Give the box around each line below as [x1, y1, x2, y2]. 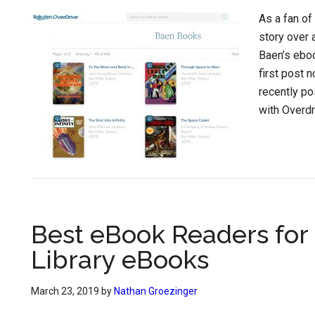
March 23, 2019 [31, 285, 99, 297]
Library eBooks [31, 245, 209, 274]
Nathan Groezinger [114, 285, 198, 297]
